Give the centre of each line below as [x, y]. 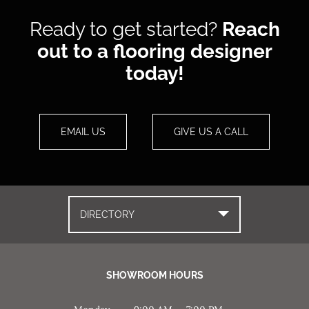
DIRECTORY [107, 214]
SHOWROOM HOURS [154, 275]
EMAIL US [83, 131]
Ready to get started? [126, 29]
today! [154, 73]
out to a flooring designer [154, 51]
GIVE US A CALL [211, 131]
